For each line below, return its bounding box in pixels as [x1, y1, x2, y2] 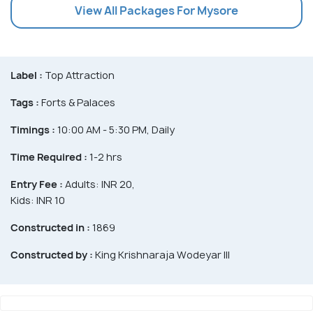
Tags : [10, 95, 39, 109]
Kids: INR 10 [10, 193, 65, 207]
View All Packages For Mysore [75, 2, 238, 18]
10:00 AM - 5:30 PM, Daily [55, 122, 175, 136]
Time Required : [10, 150, 87, 163]
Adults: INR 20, [63, 177, 135, 191]
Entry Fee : [10, 177, 63, 191]
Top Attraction [43, 68, 115, 82]
